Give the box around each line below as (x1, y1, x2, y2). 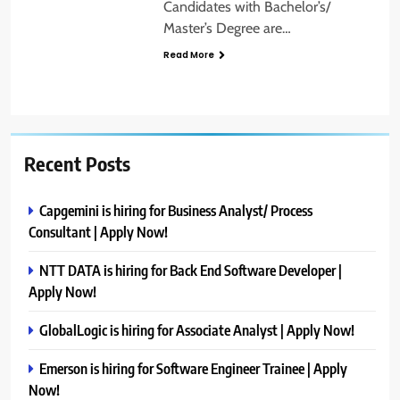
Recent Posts (24, 151, 130, 177)
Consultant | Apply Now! (29, 222, 168, 242)
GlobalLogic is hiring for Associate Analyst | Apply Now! (39, 321, 354, 340)
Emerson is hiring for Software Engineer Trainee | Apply (39, 359, 347, 379)
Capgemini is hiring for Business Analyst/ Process (39, 201, 312, 221)
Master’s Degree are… (162, 19, 291, 37)
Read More (162, 47, 214, 62)
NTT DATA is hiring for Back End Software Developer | (39, 261, 342, 280)
